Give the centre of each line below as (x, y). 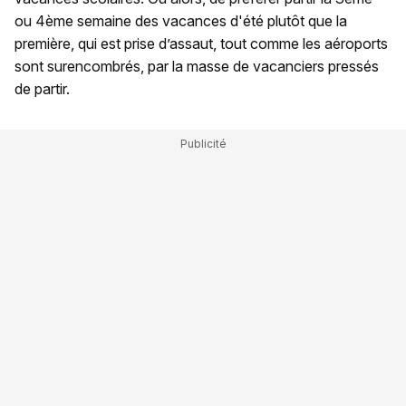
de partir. (42, 88)
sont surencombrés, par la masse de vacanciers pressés (197, 66)
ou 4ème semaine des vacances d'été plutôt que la (181, 20)
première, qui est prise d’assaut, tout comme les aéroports (201, 43)
